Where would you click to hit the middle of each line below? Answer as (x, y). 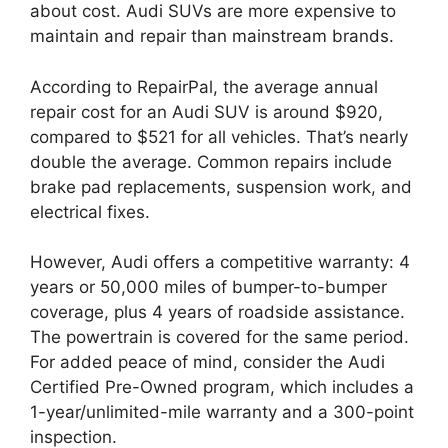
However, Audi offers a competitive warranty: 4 (220, 262)
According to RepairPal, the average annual (204, 86)
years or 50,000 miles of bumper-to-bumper (208, 287)
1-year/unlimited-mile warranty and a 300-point (222, 412)
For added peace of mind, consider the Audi (207, 362)
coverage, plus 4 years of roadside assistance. (217, 312)
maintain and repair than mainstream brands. (212, 36)
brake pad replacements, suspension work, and (221, 186)
